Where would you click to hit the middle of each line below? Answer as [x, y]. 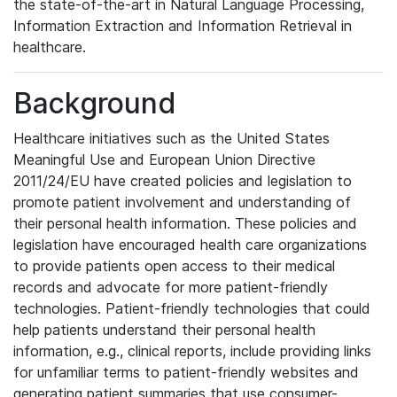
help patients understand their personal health [164, 330]
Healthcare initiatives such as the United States [171, 138]
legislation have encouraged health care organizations [190, 245]
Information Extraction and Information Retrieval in [183, 26]
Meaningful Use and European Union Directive [164, 160]
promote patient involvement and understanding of [182, 202]
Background [95, 103]
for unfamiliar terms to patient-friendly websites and [186, 372]
